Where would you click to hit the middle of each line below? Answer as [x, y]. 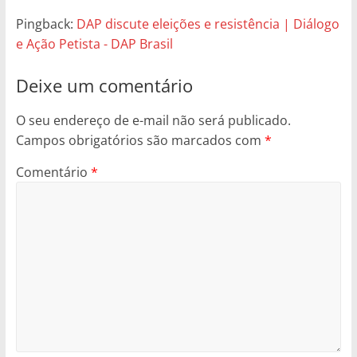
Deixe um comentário [104, 85]
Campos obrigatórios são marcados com [140, 140]
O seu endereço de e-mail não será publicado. [153, 120]
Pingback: [46, 24]
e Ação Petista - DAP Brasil [94, 43]
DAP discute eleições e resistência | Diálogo [208, 24]
